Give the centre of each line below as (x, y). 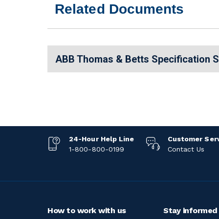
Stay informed (190, 210)
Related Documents (120, 9)
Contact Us (186, 149)
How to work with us (87, 210)
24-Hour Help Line (102, 139)
